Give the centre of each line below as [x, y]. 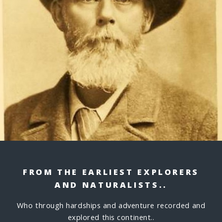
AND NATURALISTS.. [111, 185]
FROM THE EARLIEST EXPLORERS [111, 172]
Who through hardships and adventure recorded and [111, 205]
